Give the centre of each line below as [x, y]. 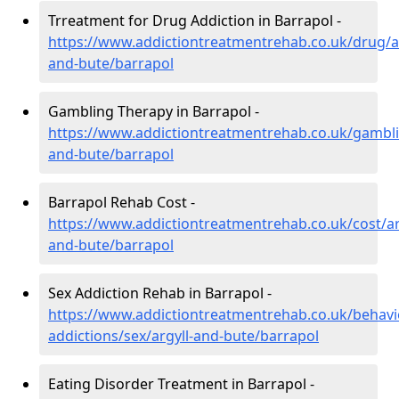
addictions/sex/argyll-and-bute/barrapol [183, 336]
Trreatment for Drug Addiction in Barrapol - [195, 21]
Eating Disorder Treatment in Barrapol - [181, 384]
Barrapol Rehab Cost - [122, 203]
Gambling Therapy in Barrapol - [154, 112]
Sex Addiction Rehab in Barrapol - [160, 293]
